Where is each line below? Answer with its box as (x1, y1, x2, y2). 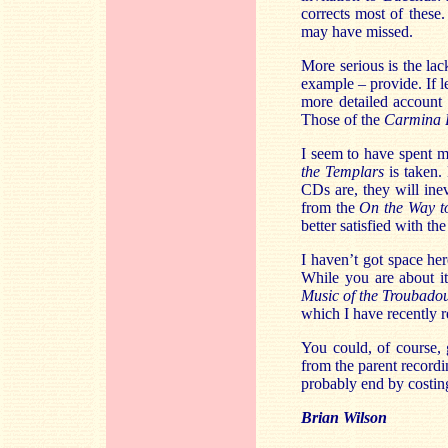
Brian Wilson (301, 409, 387, 426)
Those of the (301, 111, 384, 128)
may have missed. (301, 23, 413, 40)
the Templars (301, 163, 385, 180)
